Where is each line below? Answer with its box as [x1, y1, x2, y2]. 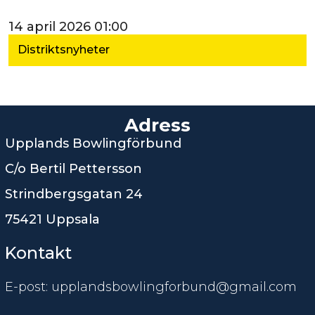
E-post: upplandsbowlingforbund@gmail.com [4, 279, 297, 295]
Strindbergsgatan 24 [4, 186, 143, 202]
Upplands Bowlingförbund [4, 136, 181, 152]
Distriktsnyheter [17, 43, 110, 57]
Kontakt [4, 243, 72, 264]
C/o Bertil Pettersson [4, 161, 146, 177]
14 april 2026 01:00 [8, 18, 128, 34]
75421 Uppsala [4, 212, 100, 228]
